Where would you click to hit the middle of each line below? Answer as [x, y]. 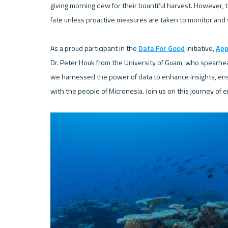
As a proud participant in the [94, 48]
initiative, [200, 48]
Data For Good [161, 48]
